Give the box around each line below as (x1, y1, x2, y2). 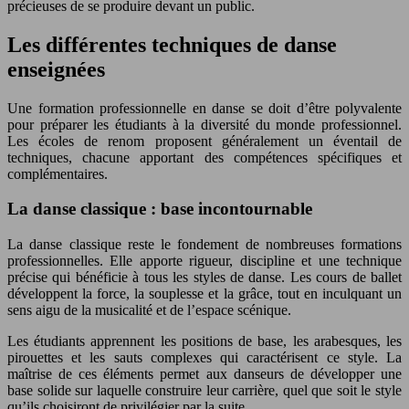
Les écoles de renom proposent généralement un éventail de (7, 132, 402, 149)
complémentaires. (7, 165, 108, 182)
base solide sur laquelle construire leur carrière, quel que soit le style (7, 382, 402, 398)
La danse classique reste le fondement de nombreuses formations (7, 236, 402, 252)
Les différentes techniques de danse (7, 32, 337, 57)
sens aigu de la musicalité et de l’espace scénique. (7, 301, 291, 318)
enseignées (7, 57, 105, 81)
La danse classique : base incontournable (7, 199, 312, 219)
